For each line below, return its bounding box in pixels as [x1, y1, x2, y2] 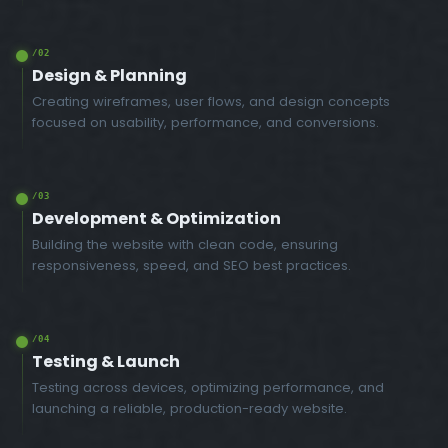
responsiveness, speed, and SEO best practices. [32, 255, 351, 275]
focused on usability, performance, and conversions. [32, 112, 379, 132]
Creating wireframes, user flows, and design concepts [32, 91, 390, 111]
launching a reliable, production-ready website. [32, 398, 347, 418]
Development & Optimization [32, 206, 281, 230]
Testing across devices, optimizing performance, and [32, 377, 384, 397]
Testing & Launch [32, 349, 180, 373]
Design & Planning [32, 63, 187, 87]
